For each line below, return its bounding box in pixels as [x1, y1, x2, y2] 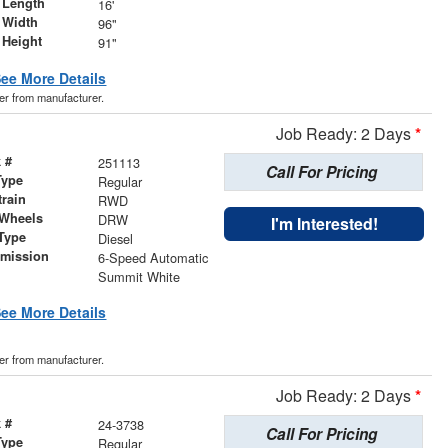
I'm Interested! [270, 212, 378, 236]
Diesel [97, 229, 133, 249]
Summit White [97, 267, 180, 287]
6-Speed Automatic [97, 248, 208, 268]
